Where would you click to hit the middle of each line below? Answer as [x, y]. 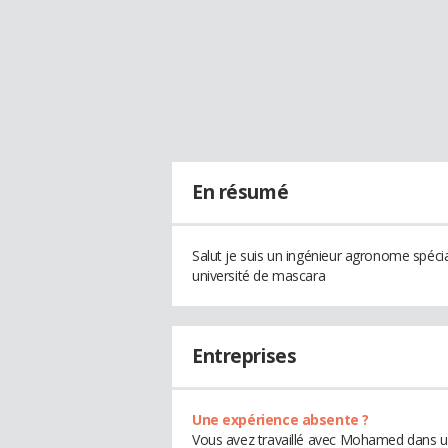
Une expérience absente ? [280, 419]
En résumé [240, 192]
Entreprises [244, 356]
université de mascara [259, 275]
